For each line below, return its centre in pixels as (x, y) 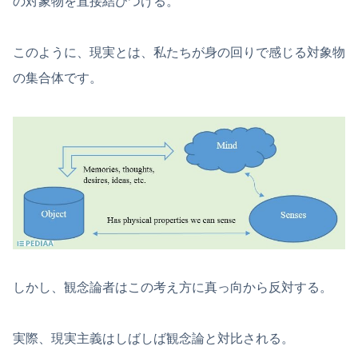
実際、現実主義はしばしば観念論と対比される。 (153, 338)
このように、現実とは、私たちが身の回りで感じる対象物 (179, 53)
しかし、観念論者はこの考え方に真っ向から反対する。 (173, 287)
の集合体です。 (58, 78)
